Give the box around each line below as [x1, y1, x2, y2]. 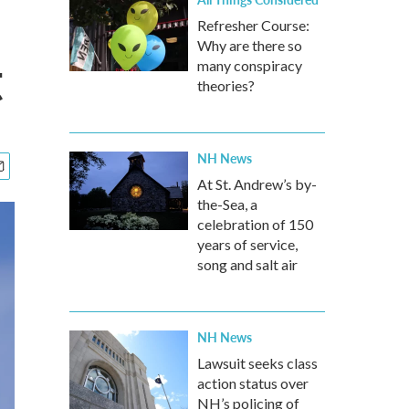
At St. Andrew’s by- [197, 175, 317, 193]
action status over [197, 374, 309, 392]
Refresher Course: [197, 16, 309, 34]
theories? [197, 77, 255, 94]
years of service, [197, 236, 298, 253]
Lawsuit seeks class [197, 354, 318, 372]
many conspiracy [197, 57, 302, 74]
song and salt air [197, 256, 298, 273]
